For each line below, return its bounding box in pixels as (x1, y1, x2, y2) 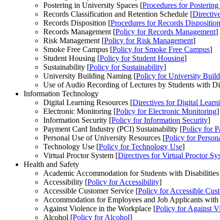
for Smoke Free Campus (132, 45, 210, 54)
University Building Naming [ (43, 72, 136, 81)
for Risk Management (124, 36, 193, 45)
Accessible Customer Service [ (43, 187, 138, 195)
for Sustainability (109, 63, 164, 72)
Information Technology (24, 89, 99, 98)
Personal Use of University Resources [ (43, 134, 165, 142)
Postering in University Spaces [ (43, 1, 142, 10)
